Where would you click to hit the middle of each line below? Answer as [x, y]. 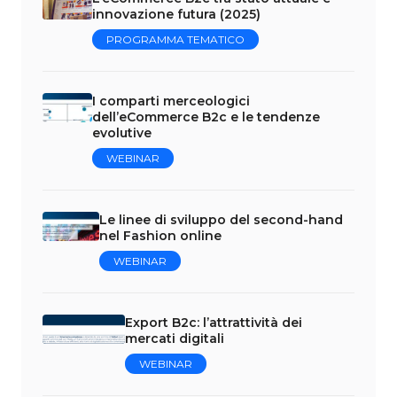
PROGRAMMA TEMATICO [175, 39]
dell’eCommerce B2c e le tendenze [206, 117]
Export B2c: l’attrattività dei [213, 322]
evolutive [122, 132]
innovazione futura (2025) [176, 14]
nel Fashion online [161, 235]
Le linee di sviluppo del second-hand [222, 219]
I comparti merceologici [171, 101]
